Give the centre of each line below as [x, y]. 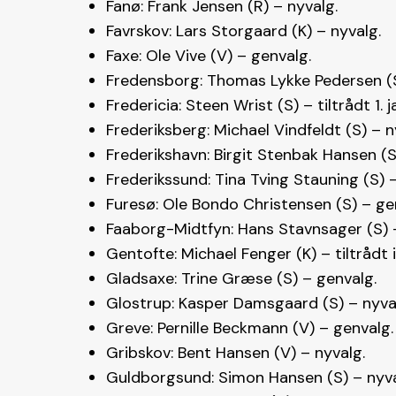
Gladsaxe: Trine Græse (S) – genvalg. [241, 279]
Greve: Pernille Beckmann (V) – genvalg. [250, 328]
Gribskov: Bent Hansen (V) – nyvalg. [236, 353]
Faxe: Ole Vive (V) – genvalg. [209, 56]
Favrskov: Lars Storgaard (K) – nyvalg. [244, 31]
